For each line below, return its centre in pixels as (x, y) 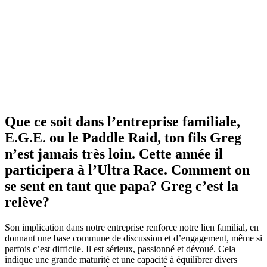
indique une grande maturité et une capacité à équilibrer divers (121, 260)
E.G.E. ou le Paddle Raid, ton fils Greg (123, 138)
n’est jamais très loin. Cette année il (114, 154)
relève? (27, 202)
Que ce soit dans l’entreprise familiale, (122, 122)
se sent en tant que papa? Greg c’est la (122, 186)
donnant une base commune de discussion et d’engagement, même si (133, 238)
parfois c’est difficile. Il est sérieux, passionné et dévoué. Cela (120, 249)
